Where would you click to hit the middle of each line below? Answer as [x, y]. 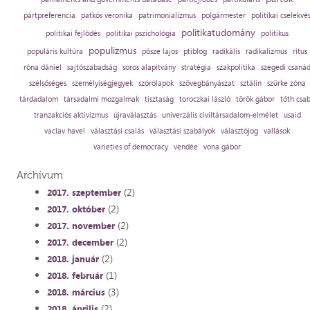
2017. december [80, 243]
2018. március [76, 292]
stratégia [197, 67]
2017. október [76, 209]
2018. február [75, 276]
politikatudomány [219, 33]
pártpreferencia [50, 16]
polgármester [224, 16]
